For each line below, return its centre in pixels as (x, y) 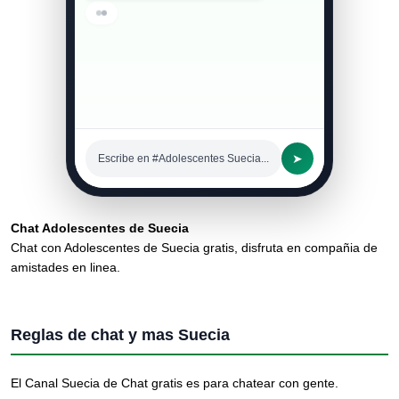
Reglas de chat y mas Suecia (120, 335)
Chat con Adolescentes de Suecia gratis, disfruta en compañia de (194, 248)
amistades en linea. (65, 267)
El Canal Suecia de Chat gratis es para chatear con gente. (175, 383)
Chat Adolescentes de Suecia (100, 228)
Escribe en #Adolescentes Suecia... (183, 159)
